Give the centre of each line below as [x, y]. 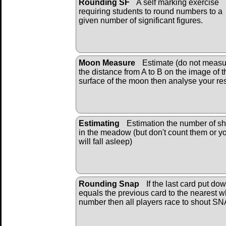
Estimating [99, 123]
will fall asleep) [105, 141]
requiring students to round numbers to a [151, 11]
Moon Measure [107, 63]
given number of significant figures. [141, 20]
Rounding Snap [109, 184]
